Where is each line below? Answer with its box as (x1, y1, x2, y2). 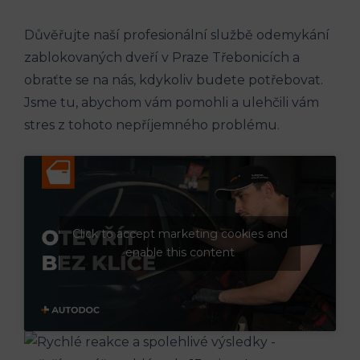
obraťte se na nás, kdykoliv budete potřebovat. (24, 72, 323, 88)
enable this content (125, 244, 235, 260)
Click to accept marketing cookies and (72, 226, 288, 241)
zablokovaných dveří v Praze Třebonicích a (24, 49, 300, 65)
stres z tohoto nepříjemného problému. (24, 117, 280, 133)
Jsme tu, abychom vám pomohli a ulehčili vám (24, 94, 319, 110)
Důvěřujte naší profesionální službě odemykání (24, 27, 329, 43)
